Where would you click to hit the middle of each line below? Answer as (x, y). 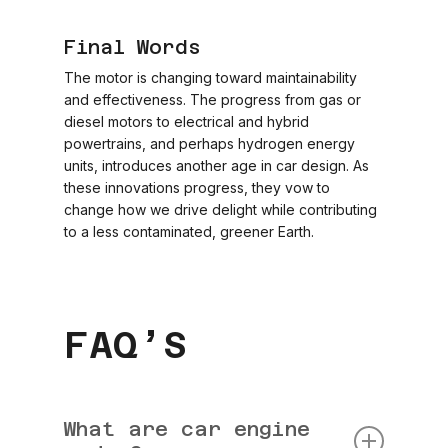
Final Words (132, 47)
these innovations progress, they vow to (197, 187)
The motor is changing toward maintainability (211, 77)
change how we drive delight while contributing (221, 209)
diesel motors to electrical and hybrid (187, 121)
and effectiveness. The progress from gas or (213, 99)
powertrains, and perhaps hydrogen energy (210, 143)
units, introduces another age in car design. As (217, 165)
